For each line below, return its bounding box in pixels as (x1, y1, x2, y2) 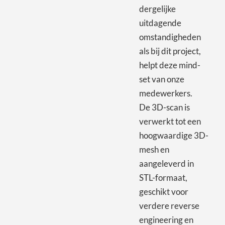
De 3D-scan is (139, 101, 190, 113)
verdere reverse (139, 200, 199, 211)
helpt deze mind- (139, 59, 200, 70)
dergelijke (139, 3, 176, 14)
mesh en (139, 144, 169, 155)
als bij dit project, (139, 45, 201, 56)
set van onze (139, 73, 184, 84)
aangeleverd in (139, 158, 194, 169)
